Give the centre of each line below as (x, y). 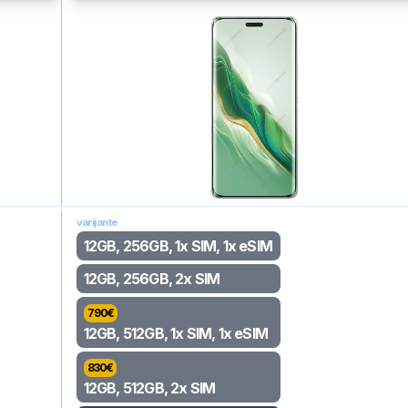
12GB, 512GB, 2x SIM (149, 388)
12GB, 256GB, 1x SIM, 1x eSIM (178, 246)
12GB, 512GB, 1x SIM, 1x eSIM (176, 333)
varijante (97, 222)
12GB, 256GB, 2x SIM (152, 279)
